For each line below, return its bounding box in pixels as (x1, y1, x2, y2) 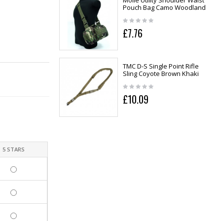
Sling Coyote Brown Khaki (122, 69, 199, 78)
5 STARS (2, 146, 25, 153)
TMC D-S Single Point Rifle (122, 62, 199, 71)
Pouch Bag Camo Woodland (122, 3, 206, 12)
